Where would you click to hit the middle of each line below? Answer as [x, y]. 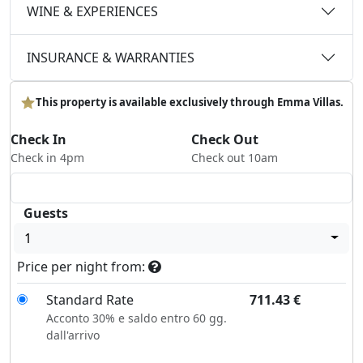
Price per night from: [83, 266]
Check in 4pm [47, 157]
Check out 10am [235, 157]
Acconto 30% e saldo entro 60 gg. [136, 318]
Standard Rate [90, 299]
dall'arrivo [73, 335]
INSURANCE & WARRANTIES [111, 57]
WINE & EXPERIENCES [92, 11]
